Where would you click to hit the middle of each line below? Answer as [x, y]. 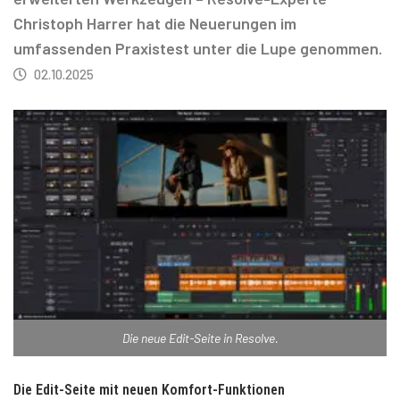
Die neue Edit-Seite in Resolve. [200, 338]
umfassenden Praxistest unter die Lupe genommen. [198, 48]
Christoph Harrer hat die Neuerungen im [155, 23]
